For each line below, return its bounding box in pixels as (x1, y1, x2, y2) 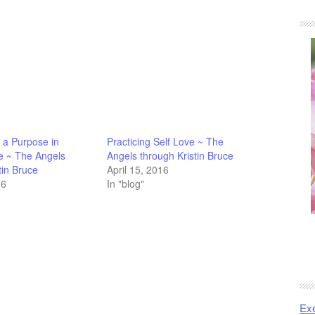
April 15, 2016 (107, 162, 169, 176)
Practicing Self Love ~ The (107, 134, 224, 148)
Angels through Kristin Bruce (107, 148, 233, 162)
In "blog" (107, 176, 144, 191)
